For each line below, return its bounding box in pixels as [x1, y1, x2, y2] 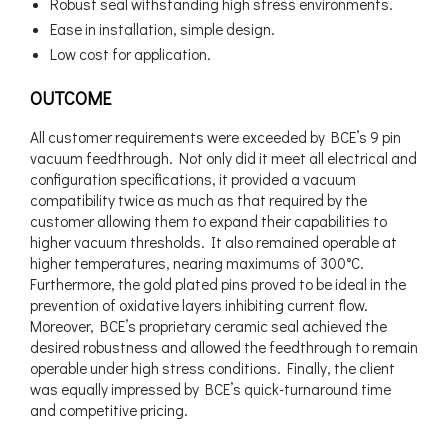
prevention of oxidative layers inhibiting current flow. [30, 294, 368, 315]
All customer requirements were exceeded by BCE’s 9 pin [30, 126, 401, 147]
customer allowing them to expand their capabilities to [30, 210, 387, 231]
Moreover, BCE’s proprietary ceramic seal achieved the [30, 315, 387, 336]
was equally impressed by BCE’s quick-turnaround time [30, 378, 391, 399]
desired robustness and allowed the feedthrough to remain [30, 336, 418, 357]
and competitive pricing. [30, 399, 188, 420]
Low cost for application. [50, 43, 211, 64]
